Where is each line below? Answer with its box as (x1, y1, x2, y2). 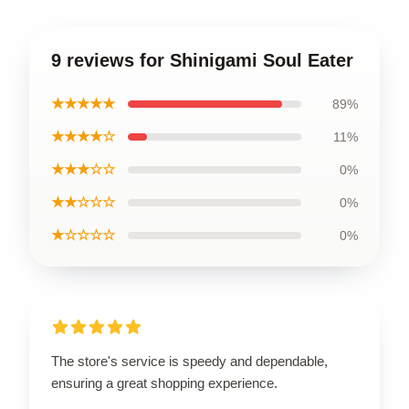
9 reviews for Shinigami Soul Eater (51, 49, 353, 70)
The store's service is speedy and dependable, (51, 352, 328, 369)
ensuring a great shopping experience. (51, 374, 278, 391)
